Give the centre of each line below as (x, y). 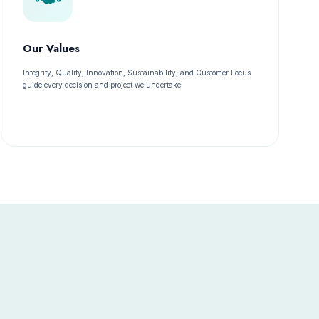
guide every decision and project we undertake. (103, 85)
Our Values (52, 48)
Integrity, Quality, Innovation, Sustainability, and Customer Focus (137, 73)
